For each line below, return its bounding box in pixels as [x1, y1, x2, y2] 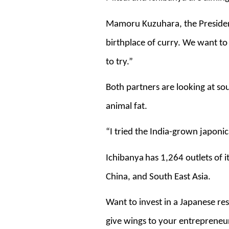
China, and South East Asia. [106, 172, 211, 182]
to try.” [106, 57, 133, 67]
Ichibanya [106, 153, 144, 163]
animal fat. [106, 101, 147, 111]
